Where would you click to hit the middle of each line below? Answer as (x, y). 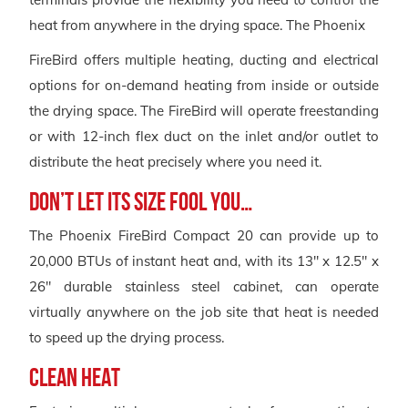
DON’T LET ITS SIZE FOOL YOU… (141, 201)
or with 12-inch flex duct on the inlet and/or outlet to (204, 136)
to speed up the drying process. (127, 337)
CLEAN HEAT (75, 377)
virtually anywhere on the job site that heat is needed (204, 311)
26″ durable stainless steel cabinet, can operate (204, 286)
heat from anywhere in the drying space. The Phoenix (197, 25)
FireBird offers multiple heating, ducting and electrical (204, 59)
